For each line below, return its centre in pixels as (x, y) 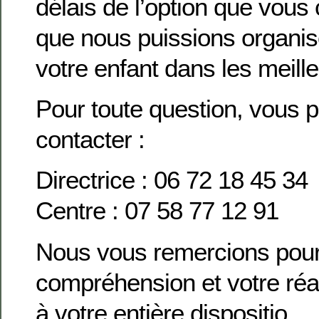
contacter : (90, 139)
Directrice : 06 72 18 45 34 (172, 180)
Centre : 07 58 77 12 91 (157, 211)
